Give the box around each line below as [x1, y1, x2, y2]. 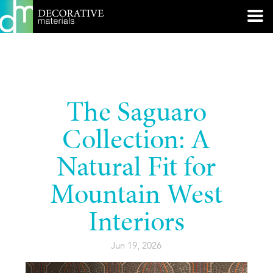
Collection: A [62, 128, 211, 156]
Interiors [88, 210, 185, 238]
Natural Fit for [57, 155, 216, 183]
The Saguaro [66, 101, 207, 129]
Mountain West [50, 183, 223, 211]
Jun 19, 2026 [111, 239, 162, 252]
